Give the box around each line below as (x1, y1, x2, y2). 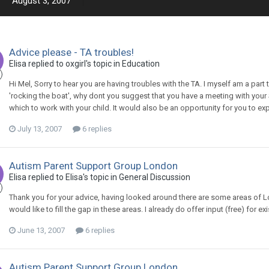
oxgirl (65, 59, 86, 68)
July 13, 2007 (17, 124, 62, 133)
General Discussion (119, 172, 190, 182)
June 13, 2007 (17, 226, 65, 235)
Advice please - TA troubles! (9, 46, 134, 58)
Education (122, 59, 160, 68)
